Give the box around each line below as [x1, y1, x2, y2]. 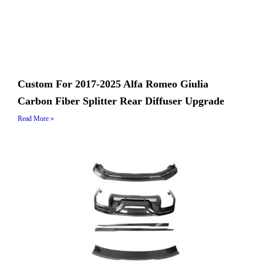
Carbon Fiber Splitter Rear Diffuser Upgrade [18, 95, 224, 107]
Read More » [18, 114, 54, 123]
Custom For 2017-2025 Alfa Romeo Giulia [18, 78, 208, 90]
